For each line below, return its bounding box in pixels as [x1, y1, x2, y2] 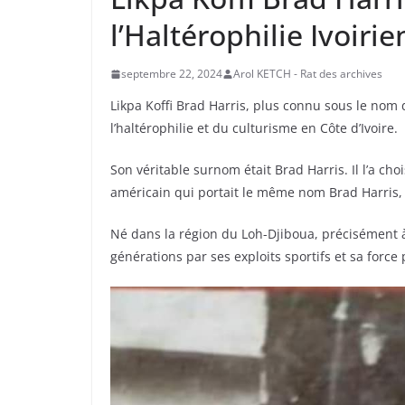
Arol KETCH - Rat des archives [233, 66, 382, 82]
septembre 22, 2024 [121, 66, 222, 82]
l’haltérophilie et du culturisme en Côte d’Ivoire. [110, 119, 398, 137]
